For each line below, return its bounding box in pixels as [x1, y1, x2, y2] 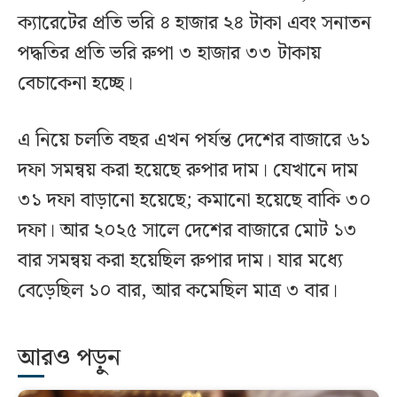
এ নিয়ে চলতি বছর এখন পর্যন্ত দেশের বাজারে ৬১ [18, 125, 370, 157]
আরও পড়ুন [18, 339, 121, 378]
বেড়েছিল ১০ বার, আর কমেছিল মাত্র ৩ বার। [18, 276, 338, 307]
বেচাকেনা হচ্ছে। [18, 68, 133, 100]
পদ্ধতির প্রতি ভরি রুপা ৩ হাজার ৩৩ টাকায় [18, 38, 321, 70]
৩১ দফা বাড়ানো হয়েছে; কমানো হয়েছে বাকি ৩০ [18, 185, 371, 217]
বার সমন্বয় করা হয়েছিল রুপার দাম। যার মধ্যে [18, 245, 343, 277]
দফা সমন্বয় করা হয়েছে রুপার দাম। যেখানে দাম [18, 155, 358, 187]
